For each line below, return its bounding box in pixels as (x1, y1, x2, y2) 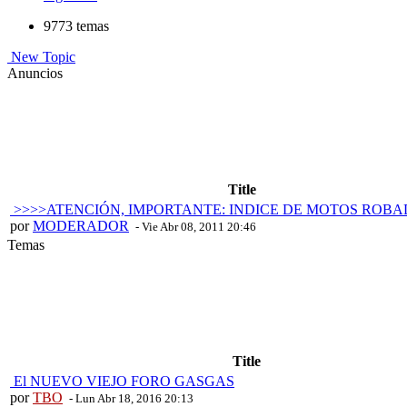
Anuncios (7, 65, 63, 82)
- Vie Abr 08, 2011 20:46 (133, 220, 256, 234)
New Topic (7, 49, 75, 65)
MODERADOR (33, 218, 129, 234)
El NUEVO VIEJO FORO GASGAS (10, 373, 234, 390)
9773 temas (44, 18, 109, 35)
